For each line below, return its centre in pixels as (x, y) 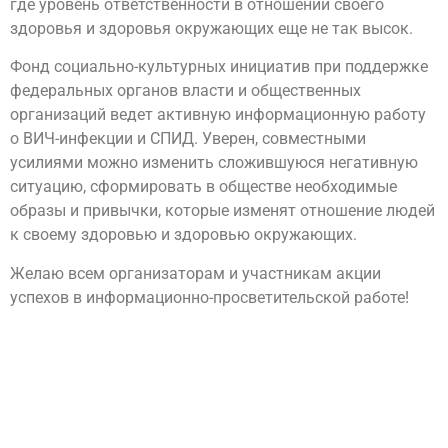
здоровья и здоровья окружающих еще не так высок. (211, 28)
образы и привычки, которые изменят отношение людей (222, 211)
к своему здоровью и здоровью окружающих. (183, 235)
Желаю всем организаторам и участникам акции (195, 273)
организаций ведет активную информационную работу (218, 115)
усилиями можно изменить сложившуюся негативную (214, 163)
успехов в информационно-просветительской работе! (209, 297)
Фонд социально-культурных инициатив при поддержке (219, 67)
